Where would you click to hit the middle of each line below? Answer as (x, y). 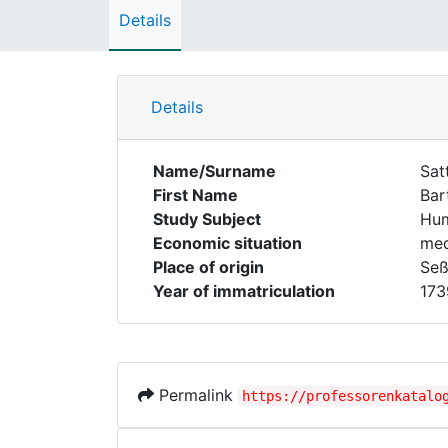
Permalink (196, 395)
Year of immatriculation (244, 291)
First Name (195, 195)
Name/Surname (214, 171)
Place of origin (208, 267)
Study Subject (207, 219)
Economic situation (227, 243)
